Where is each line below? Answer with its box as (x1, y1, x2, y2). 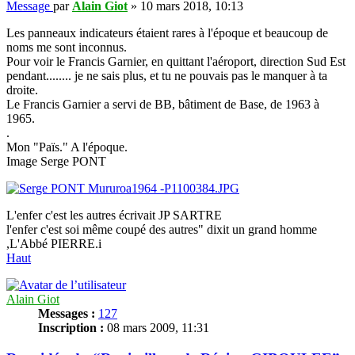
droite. (6, 83, 38, 97)
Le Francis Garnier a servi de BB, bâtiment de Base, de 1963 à (6, 97, 319, 112)
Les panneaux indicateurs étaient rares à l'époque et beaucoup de (6, 26, 328, 40)
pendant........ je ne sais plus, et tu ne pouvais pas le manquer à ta (6, 69, 327, 83)
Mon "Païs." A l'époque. (6, 140, 128, 155)
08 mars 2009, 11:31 (104, 321, 209, 335)
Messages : (38, 307, 95, 321)
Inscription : (38, 321, 104, 335)
